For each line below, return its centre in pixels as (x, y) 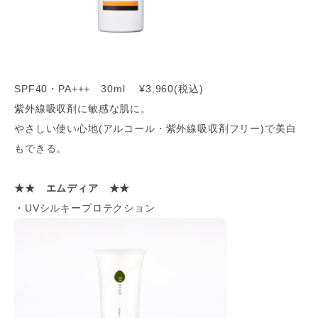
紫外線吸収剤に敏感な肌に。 (83, 109)
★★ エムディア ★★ (72, 188)
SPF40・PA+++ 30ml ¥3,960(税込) (109, 89)
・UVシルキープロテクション (85, 208)
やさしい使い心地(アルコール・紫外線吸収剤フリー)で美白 (155, 128)
